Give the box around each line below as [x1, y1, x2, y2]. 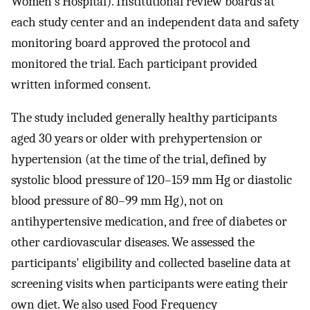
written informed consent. [11, 76, 151, 92]
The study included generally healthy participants [11, 110, 277, 126]
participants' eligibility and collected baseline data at [11, 255, 291, 271]
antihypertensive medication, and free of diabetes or [11, 214, 287, 230]
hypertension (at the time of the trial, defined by [11, 152, 266, 167]
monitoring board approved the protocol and [11, 35, 250, 51]
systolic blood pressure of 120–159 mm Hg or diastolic [11, 172, 292, 188]
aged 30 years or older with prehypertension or [11, 131, 262, 147]
